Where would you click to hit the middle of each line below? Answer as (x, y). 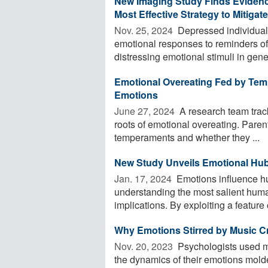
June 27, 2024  (146, 111)
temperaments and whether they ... (187, 137)
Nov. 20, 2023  (145, 246)
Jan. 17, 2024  (144, 178)
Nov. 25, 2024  (145, 30)
